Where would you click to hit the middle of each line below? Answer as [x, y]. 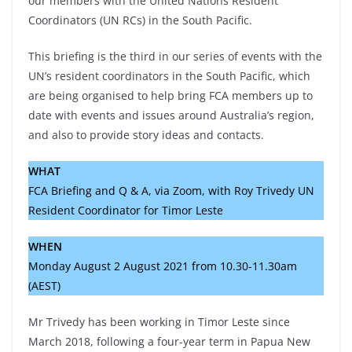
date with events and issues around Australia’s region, [171, 115]
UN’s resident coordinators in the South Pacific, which [169, 75]
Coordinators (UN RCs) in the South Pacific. [142, 20]
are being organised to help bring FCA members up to [170, 95]
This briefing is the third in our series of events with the [175, 56]
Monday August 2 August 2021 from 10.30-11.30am [163, 266]
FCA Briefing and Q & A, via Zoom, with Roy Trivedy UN [171, 190]
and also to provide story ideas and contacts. [146, 134]
